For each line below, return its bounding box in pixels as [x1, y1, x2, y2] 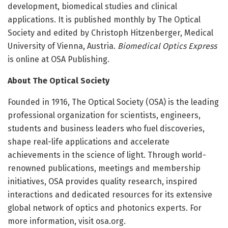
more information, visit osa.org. [8, 216, 126, 226]
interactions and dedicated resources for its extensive [8, 190, 212, 200]
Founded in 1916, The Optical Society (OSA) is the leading [8, 97, 219, 107]
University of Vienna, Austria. [8, 41, 118, 51]
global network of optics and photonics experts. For [8, 203, 202, 213]
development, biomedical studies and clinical [8, 2, 177, 12]
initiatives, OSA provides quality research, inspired [8, 177, 197, 187]
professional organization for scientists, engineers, [8, 110, 201, 121]
